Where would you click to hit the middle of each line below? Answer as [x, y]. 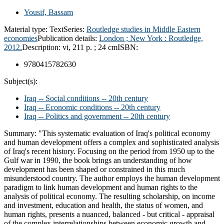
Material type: [27, 29]
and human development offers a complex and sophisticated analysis [111, 142]
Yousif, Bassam [48, 12]
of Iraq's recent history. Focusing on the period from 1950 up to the [109, 151]
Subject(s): [21, 81]
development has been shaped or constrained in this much [94, 169]
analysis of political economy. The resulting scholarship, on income [109, 196]
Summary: [21, 133]
